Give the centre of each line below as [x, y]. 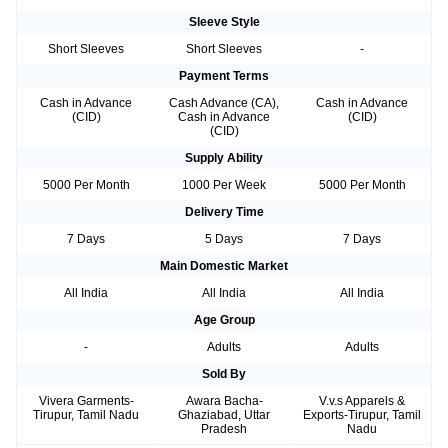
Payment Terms [224, 76]
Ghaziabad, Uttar [224, 415]
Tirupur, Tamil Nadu [86, 415]
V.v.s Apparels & [362, 401]
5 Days [224, 239]
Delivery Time [224, 212]
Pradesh [224, 429]
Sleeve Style [224, 22]
